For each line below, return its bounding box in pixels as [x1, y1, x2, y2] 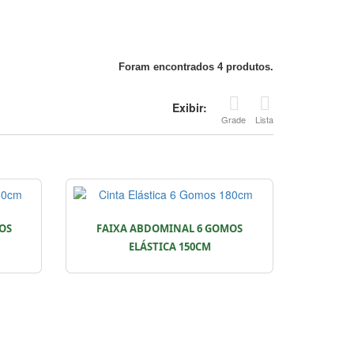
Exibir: [172, 100, 207, 115]
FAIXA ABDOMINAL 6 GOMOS [96, 221, 243, 235]
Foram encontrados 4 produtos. [119, 61, 273, 73]
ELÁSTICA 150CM [128, 239, 211, 254]
